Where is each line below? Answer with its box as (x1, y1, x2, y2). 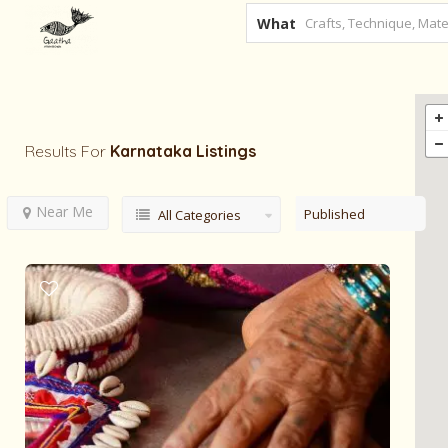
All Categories (157, 206, 241, 224)
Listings (196, 141, 256, 161)
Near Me (35, 202, 93, 221)
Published (303, 205, 365, 223)
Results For (25, 141, 110, 161)
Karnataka (110, 141, 192, 161)
